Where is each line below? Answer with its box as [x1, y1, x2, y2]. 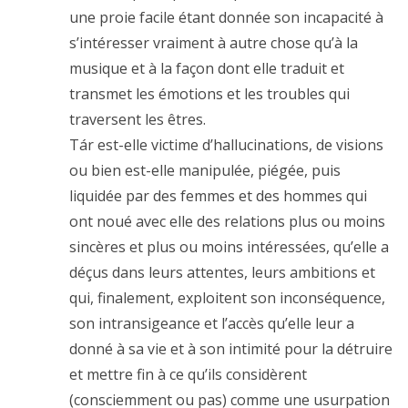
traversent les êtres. [69, 108, 206, 129]
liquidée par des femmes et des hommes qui [69, 185, 367, 206]
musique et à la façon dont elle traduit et [69, 57, 344, 78]
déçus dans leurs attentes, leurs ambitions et [69, 261, 375, 282]
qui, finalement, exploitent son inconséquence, [69, 287, 385, 308]
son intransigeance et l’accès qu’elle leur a [69, 312, 354, 333]
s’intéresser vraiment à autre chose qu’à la [69, 32, 358, 53]
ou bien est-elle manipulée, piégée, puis [69, 159, 341, 180]
